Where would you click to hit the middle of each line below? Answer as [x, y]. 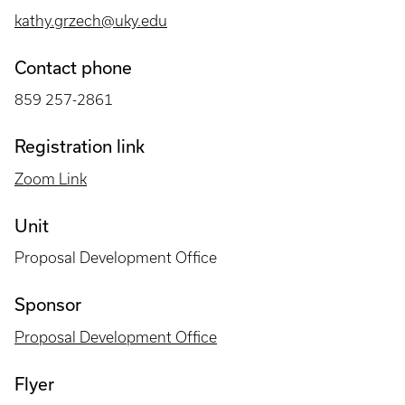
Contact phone [73, 67]
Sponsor [48, 305]
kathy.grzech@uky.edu [91, 20]
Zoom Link [51, 179]
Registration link [80, 146]
